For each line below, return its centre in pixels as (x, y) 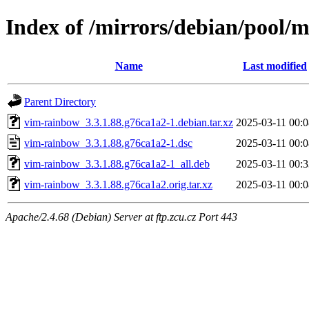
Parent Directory (60, 101)
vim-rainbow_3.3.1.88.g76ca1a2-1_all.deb (117, 163)
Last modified (275, 66)
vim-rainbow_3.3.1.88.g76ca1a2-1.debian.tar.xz (129, 122)
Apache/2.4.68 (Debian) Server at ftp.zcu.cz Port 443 (121, 217)
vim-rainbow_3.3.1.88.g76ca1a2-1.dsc (108, 143)
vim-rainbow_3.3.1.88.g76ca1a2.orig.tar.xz (118, 184)
